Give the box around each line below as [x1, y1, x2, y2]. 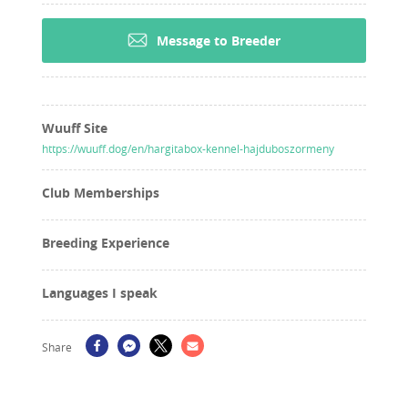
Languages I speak [42, 283, 158, 301]
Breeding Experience [42, 233, 169, 251]
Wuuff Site [42, 118, 107, 137]
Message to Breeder [157, 31, 280, 49]
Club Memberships [42, 183, 159, 201]
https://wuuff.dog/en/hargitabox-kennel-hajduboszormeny [42, 140, 334, 156]
